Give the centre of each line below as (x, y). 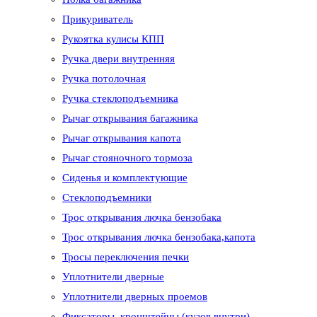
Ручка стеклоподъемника (120, 99)
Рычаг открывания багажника (130, 119)
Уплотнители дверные (113, 277)
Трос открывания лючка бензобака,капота (159, 237)
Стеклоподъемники (107, 198)
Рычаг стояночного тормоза (127, 158)
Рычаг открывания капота (122, 138)
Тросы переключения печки (126, 257)
